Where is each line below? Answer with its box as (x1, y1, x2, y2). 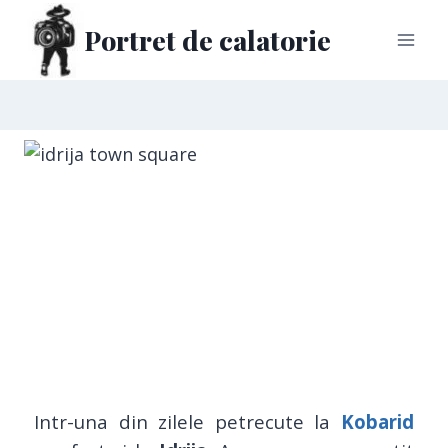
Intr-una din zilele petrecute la (34, 409, 331, 434)
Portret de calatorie (84, 22, 331, 58)
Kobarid (341, 409, 415, 434)
